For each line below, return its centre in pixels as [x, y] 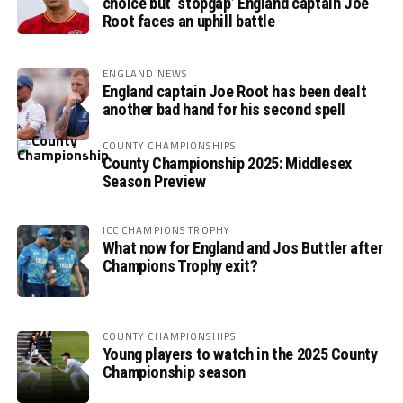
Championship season [174, 372]
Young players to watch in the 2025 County [240, 354]
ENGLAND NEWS [145, 74]
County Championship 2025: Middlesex [227, 164]
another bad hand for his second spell [224, 110]
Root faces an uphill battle [188, 22]
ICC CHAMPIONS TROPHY [166, 230]
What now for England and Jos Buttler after [242, 248]
